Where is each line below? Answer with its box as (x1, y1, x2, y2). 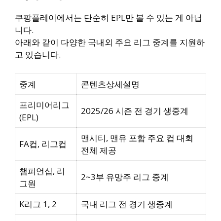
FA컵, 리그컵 (19, 138, 67, 149)
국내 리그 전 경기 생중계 (81, 198, 173, 210)
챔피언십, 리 (19, 165, 65, 177)
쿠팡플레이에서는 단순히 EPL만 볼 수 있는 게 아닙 (15, 12, 202, 24)
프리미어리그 (19, 99, 70, 110)
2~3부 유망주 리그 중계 (81, 171, 169, 183)
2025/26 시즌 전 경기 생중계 (81, 105, 188, 116)
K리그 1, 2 (19, 198, 57, 210)
